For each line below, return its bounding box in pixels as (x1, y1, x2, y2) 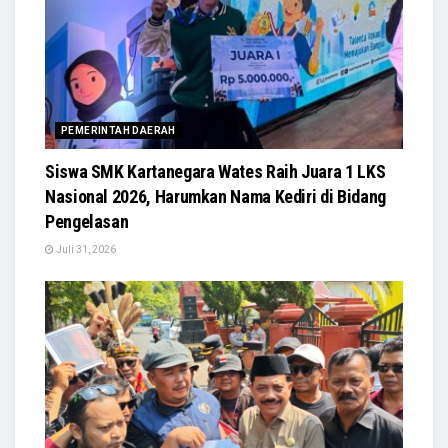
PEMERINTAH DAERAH (61, 125, 176, 137)
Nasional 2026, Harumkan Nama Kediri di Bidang (45, 186, 386, 208)
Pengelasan (45, 211, 129, 233)
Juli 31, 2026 (54, 244, 116, 256)
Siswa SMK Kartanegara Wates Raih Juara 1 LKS (45, 161, 386, 183)
